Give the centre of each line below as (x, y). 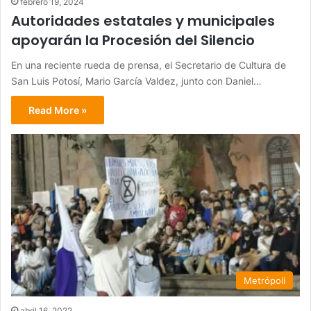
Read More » (58, 110)
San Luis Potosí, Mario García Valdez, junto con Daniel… (136, 81)
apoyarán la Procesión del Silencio (133, 40)
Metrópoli (264, 281)
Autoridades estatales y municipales (143, 20)
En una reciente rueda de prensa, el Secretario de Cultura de (149, 65)
